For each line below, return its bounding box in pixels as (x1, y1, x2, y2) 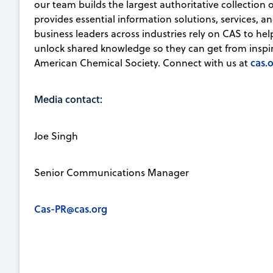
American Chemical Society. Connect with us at (34, 55, 250, 69)
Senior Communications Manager (34, 165, 189, 179)
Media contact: (34, 91, 102, 106)
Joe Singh (34, 129, 78, 143)
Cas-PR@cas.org (34, 201, 107, 216)
